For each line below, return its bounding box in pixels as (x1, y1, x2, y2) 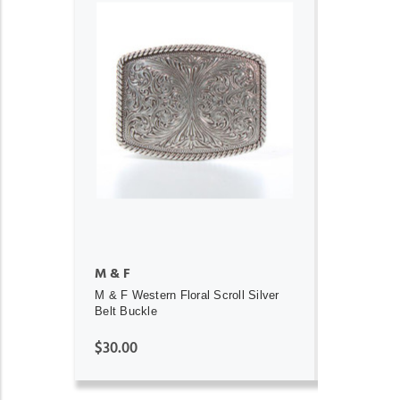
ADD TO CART (148, 127, 240, 142)
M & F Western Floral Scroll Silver (95, 287, 279, 302)
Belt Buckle (95, 304, 157, 318)
